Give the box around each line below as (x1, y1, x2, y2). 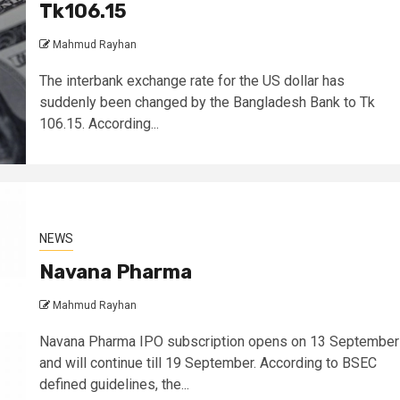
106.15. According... (38, 115, 159, 132)
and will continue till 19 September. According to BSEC (38, 354, 377, 371)
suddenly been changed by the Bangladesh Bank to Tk (38, 94, 375, 111)
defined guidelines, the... (38, 376, 189, 393)
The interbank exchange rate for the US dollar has (38, 72, 345, 89)
